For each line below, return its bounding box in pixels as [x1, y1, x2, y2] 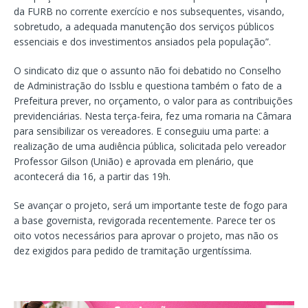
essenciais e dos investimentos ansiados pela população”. [14, 35, 271, 49]
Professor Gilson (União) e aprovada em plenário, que [14, 155, 254, 168]
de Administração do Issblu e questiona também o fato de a [14, 79, 282, 93]
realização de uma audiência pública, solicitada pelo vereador [14, 140, 286, 153]
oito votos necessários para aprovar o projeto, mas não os [14, 229, 278, 243]
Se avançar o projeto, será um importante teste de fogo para [14, 199, 287, 212]
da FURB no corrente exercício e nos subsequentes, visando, [14, 5, 285, 19]
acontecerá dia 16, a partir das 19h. [14, 170, 170, 184]
